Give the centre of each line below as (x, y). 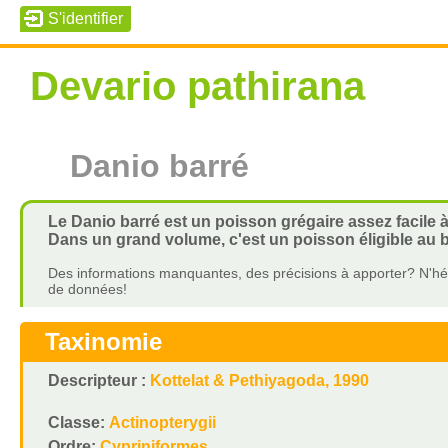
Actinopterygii (162, 422)
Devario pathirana (197, 86)
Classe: (78, 422)
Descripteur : (98, 380)
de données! (87, 289)
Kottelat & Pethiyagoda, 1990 (259, 380)
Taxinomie (103, 341)
